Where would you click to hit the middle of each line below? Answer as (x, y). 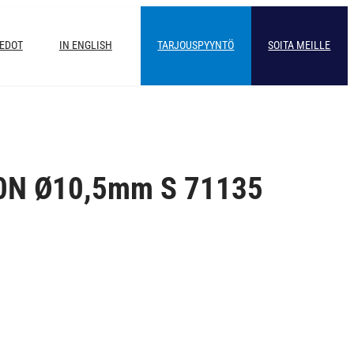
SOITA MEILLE (299, 46)
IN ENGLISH (85, 46)
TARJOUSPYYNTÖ (196, 46)
